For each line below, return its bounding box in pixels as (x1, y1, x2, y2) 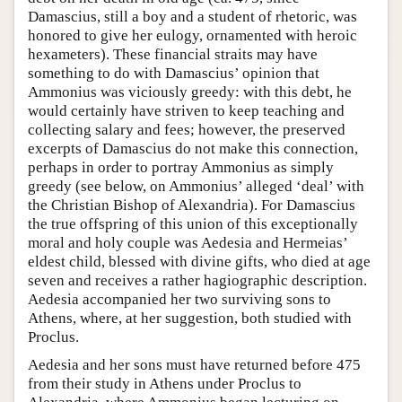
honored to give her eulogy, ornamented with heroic (28, 27, 357, 45)
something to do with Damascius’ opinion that (28, 65, 319, 83)
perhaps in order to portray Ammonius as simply (28, 159, 334, 177)
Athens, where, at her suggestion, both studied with (28, 310, 352, 328)
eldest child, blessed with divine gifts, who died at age (28, 253, 371, 271)
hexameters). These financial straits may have (28, 46, 318, 64)
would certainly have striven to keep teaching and (28, 102, 345, 120)
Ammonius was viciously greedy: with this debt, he (28, 83, 352, 101)
